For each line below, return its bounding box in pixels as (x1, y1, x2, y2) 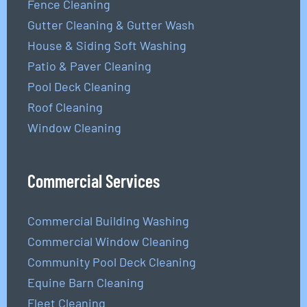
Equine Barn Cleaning (27, 275, 144, 291)
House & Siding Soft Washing (27, 38, 186, 53)
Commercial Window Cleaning (27, 234, 189, 249)
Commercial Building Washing (27, 213, 189, 229)
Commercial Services (27, 170, 160, 192)
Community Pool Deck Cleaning (27, 254, 196, 270)
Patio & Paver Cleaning (27, 58, 151, 74)
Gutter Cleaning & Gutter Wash (27, 17, 195, 33)
